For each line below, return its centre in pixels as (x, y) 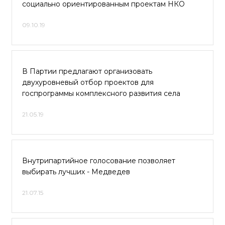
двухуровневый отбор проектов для (88, 82)
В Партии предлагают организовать (87, 71)
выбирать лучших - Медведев (76, 172)
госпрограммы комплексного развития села (101, 93)
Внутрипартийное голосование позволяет (99, 161)
